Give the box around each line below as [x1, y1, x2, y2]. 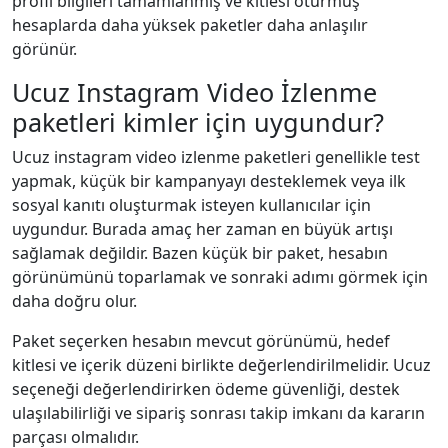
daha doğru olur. [12, 289, 137, 312]
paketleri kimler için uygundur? [12, 104, 384, 139]
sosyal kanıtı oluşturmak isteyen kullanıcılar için [12, 193, 371, 216]
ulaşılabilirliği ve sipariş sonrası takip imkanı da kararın [12, 401, 425, 424]
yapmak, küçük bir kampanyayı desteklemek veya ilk [12, 169, 406, 192]
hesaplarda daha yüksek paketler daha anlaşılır [12, 13, 368, 36]
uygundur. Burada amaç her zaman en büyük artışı [12, 217, 393, 240]
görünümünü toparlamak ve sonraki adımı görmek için [12, 265, 428, 288]
